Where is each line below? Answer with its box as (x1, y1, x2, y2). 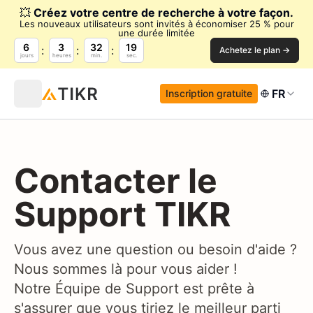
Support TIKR (14, 194, 231, 235)
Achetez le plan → (219, 45, 290, 55)
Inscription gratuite (166, 87, 252, 99)
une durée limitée (118, 27, 195, 38)
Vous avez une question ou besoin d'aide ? (14, 241, 297, 258)
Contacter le (14, 160, 217, 201)
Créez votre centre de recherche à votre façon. (34, 6, 293, 20)
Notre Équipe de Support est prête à (14, 280, 254, 297)
